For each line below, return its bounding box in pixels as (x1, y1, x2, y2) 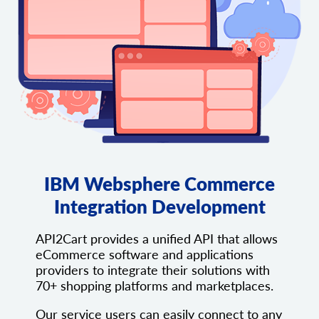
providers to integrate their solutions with (36, 262, 270, 278)
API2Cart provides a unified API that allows (36, 231, 278, 247)
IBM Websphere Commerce (44, 172, 275, 196)
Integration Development (53, 195, 266, 219)
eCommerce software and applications (36, 246, 253, 263)
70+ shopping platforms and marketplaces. (36, 278, 273, 294)
